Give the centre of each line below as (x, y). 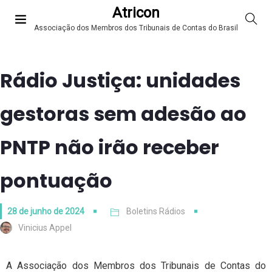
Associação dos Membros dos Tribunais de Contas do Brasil (136, 28)
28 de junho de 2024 (46, 211)
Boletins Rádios (156, 211)
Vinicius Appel (45, 228)
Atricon (136, 13)
